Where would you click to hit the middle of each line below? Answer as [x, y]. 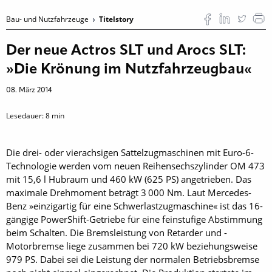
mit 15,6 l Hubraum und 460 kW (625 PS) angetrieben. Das [129, 179]
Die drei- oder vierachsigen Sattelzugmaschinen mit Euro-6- [130, 153]
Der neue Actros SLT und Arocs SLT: [126, 51]
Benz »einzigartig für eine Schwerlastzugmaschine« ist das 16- [134, 206]
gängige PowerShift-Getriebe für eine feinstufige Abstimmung [134, 219]
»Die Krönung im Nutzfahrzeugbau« [129, 70]
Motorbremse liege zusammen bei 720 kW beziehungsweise [132, 246]
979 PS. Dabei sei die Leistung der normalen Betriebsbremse [133, 260]
